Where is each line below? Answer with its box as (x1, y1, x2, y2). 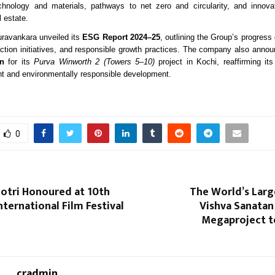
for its (4, 56, 34, 66)
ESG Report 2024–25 (82, 32, 160, 42)
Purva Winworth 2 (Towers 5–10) (34, 56, 155, 66)
